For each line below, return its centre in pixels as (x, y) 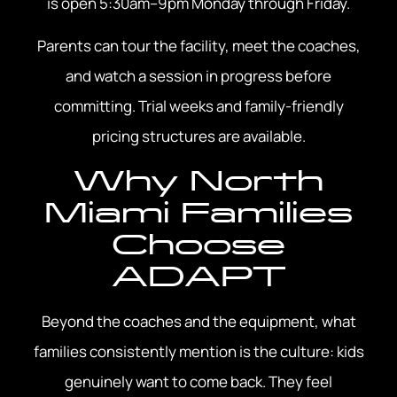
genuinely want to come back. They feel (198, 381)
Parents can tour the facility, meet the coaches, (198, 46)
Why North (198, 180)
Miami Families (198, 212)
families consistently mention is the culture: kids (198, 351)
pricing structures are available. (198, 136)
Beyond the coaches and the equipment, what (198, 321)
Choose (198, 244)
